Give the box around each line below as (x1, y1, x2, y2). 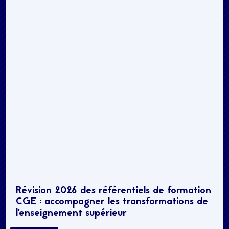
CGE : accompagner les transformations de (16, 195, 209, 210)
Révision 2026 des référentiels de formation (16, 184, 212, 199)
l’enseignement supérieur (16, 206, 127, 221)
